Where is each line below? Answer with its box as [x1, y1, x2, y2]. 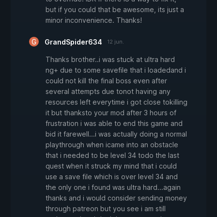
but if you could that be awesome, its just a [46, 5, 184, 14]
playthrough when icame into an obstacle [46, 140, 178, 149]
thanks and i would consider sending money [46, 194, 187, 202]
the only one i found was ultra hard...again [46, 183, 181, 192]
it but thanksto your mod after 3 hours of [46, 108, 176, 117]
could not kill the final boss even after [46, 77, 167, 85]
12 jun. [107, 38, 124, 46]
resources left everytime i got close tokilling [46, 98, 187, 107]
